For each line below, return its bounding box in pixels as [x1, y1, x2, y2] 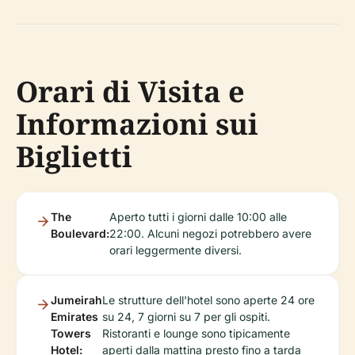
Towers [51, 326, 91, 340]
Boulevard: [51, 226, 109, 240]
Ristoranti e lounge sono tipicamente [102, 326, 290, 340]
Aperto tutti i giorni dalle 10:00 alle [109, 209, 287, 223]
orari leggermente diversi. [109, 242, 242, 257]
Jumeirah [51, 292, 102, 307]
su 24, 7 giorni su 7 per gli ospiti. [102, 309, 270, 323]
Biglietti [16, 136, 132, 176]
